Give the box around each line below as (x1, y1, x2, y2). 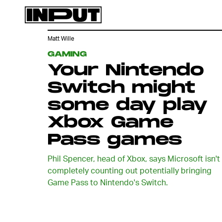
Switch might (48, 78, 195, 98)
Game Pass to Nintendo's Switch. (48, 177, 168, 187)
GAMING (48, 50, 87, 59)
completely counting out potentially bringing (48, 165, 212, 175)
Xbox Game (48, 113, 173, 132)
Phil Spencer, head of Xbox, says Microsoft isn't (48, 153, 220, 164)
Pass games (48, 130, 182, 150)
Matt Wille (48, 35, 74, 43)
